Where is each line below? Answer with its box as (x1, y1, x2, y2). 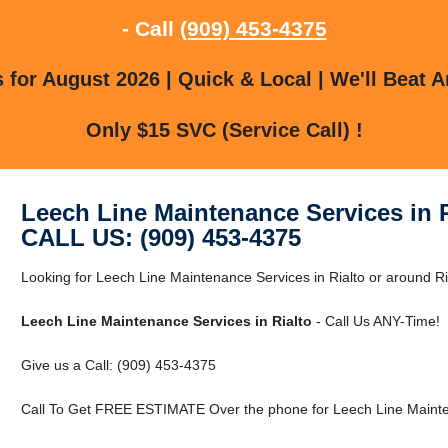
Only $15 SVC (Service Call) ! (85, 118, 363, 141)
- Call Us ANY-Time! (311, 312, 440, 329)
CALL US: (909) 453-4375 (20, 223, 301, 251)
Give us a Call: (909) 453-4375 (20, 356, 216, 373)
